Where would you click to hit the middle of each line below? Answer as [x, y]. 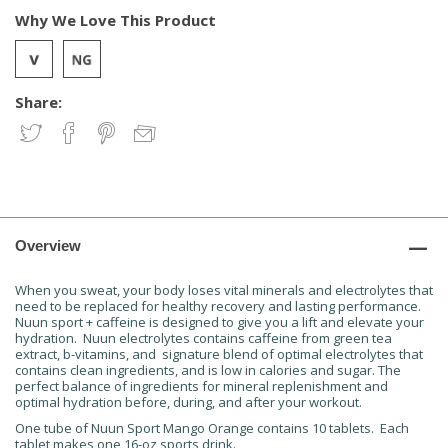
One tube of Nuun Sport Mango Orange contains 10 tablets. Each [212, 428]
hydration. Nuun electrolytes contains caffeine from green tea [203, 338]
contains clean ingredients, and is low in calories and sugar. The [208, 370]
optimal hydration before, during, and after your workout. [190, 402]
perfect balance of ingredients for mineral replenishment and [201, 386]
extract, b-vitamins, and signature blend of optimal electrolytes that [219, 354]
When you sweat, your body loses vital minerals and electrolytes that [224, 290]
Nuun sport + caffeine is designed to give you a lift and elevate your [219, 322]
